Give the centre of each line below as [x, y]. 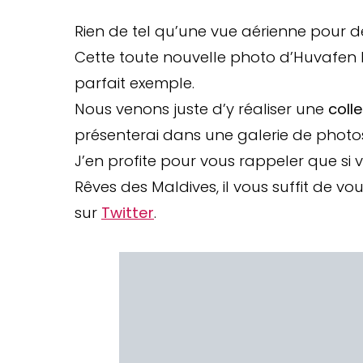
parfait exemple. [135, 83]
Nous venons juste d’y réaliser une [201, 109]
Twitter [128, 213]
